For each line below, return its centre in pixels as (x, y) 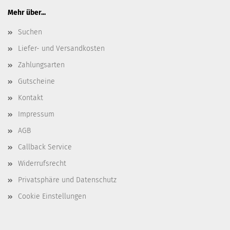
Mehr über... (27, 13)
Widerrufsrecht (42, 164)
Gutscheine (36, 81)
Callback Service (45, 147)
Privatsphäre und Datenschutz (67, 180)
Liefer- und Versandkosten (61, 49)
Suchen (30, 32)
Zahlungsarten (41, 65)
